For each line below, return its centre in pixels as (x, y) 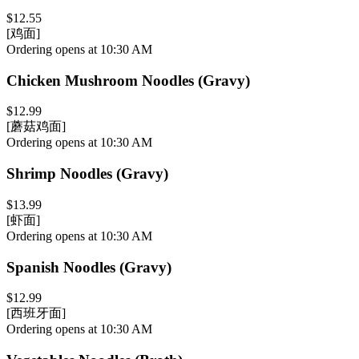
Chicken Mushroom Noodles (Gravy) (128, 80)
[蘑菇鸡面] (36, 127)
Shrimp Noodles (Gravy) (87, 174)
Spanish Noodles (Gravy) (89, 267)
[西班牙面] (36, 313)
